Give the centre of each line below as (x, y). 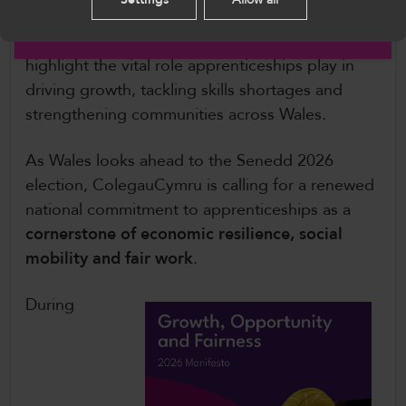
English (88, 19)
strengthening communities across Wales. (178, 115)
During (50, 305)
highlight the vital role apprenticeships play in (190, 66)
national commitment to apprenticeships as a (188, 210)
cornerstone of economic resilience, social (184, 235)
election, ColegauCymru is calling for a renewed (200, 186)
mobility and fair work (109, 259)
